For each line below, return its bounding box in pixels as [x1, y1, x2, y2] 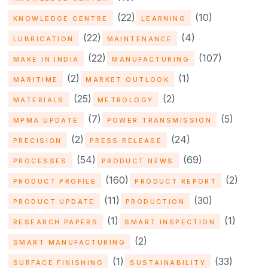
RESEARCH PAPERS [13, 218, 99, 227]
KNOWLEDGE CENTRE [13, 14, 108, 23]
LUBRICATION [13, 35, 74, 44]
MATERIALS [13, 96, 65, 105]
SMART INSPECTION [124, 218, 216, 227]
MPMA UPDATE [13, 116, 79, 125]
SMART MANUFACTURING [13, 238, 126, 247]
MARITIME [13, 75, 59, 84]
